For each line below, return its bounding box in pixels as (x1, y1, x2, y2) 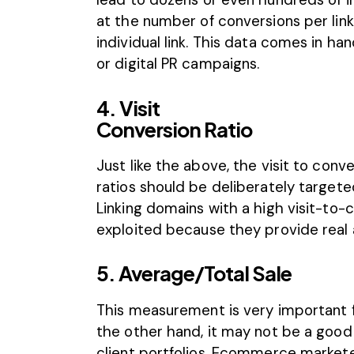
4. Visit (96, 95, 160, 121)
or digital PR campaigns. (96, 54, 260, 74)
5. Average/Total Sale (96, 261, 292, 287)
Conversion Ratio (96, 116, 252, 142)
